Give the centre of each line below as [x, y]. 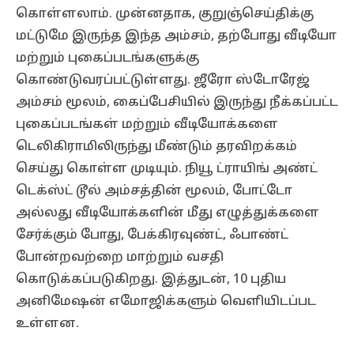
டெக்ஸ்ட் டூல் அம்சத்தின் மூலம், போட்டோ [154, 191]
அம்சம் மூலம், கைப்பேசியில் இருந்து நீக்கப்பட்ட [177, 103]
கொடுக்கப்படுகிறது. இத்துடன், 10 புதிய [151, 280]
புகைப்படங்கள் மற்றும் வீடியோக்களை [147, 125]
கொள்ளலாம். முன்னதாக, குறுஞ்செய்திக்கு [165, 14]
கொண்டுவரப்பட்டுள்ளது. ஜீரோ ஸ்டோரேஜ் [163, 81]
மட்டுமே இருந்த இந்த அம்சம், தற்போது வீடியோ [176, 36]
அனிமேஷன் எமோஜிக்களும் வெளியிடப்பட [166, 302]
